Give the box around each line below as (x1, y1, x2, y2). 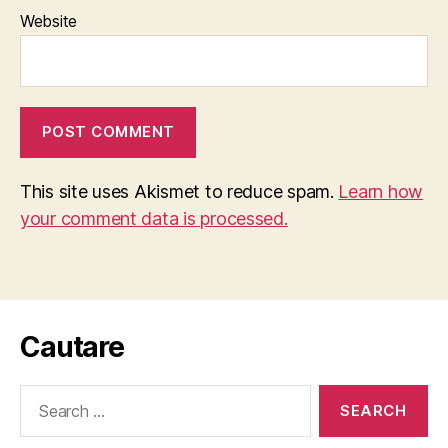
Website (20, 10, 78, 31)
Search (11, 383, 67, 405)
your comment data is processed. (20, 207, 288, 229)
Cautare (20, 329, 124, 364)
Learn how (338, 180, 424, 202)
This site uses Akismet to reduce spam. (20, 180, 339, 202)
